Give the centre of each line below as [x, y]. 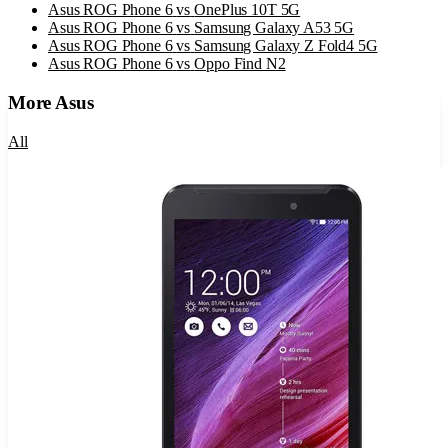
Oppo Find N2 [240, 64]
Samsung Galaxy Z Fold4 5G [286, 46]
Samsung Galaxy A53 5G [274, 28]
